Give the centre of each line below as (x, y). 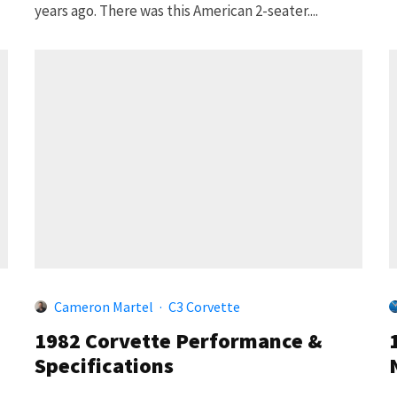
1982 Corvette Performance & (179, 340)
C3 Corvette (204, 306)
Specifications (104, 365)
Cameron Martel (104, 306)
